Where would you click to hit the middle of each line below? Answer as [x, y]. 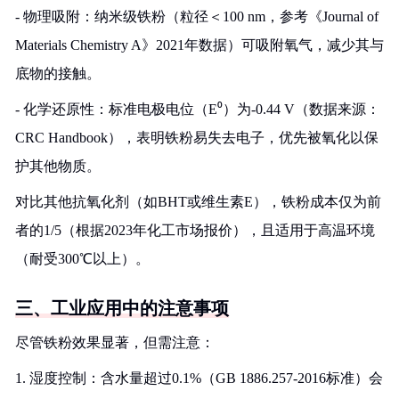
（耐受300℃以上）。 [82, 259]
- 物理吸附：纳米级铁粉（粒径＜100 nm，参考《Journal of [197, 16]
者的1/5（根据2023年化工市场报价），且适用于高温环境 [195, 230]
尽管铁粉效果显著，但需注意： [115, 342]
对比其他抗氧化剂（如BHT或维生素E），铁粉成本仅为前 [198, 202]
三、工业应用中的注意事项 [122, 308]
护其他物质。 [58, 166]
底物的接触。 [58, 73]
